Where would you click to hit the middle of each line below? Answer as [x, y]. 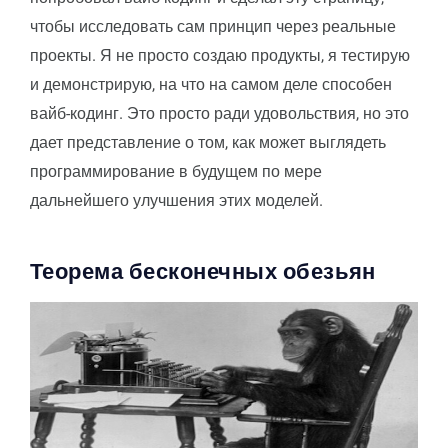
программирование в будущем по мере [176, 171]
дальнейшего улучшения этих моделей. [176, 200]
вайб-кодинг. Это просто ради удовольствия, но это [219, 113]
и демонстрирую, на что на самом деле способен [211, 84]
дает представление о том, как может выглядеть [208, 142]
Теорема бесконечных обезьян [203, 271]
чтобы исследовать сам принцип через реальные [213, 26]
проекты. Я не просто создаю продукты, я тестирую [220, 55]
